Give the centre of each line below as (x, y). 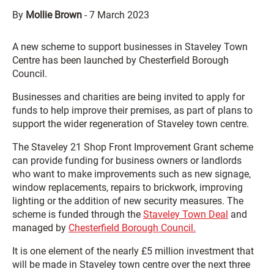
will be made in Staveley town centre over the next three (131, 265)
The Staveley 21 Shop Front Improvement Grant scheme (133, 147)
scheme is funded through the (78, 214)
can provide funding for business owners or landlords (127, 161)
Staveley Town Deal (186, 214)
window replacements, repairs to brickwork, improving (128, 187)
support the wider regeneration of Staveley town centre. (131, 124)
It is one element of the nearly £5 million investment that (133, 251)
